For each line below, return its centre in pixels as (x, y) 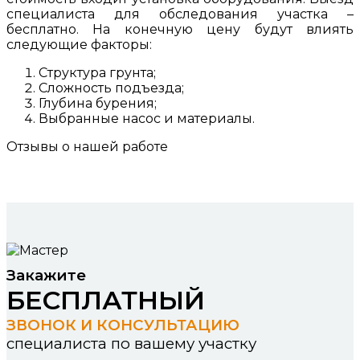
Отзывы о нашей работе (87, 147)
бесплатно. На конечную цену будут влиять (180, 30)
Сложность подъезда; (111, 88)
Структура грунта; (97, 73)
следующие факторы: (79, 45)
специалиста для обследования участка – (180, 14)
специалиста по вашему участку (131, 344)
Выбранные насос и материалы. (147, 119)
